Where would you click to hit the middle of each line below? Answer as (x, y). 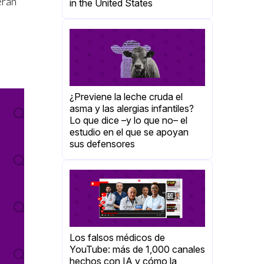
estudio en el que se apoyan (129, 132)
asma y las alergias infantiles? (132, 108)
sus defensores (102, 143)
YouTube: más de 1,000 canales (137, 249)
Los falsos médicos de (117, 237)
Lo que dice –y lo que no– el (128, 120)
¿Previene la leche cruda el (126, 96)
